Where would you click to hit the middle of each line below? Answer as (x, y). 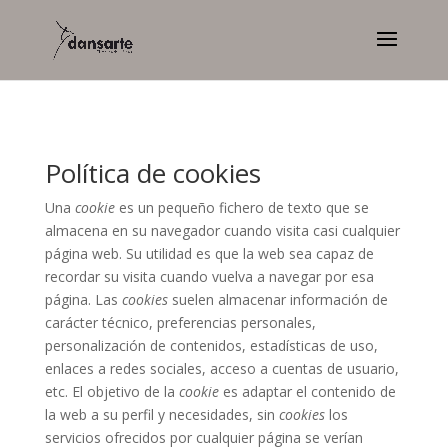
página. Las (83, 299)
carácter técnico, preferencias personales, (180, 322)
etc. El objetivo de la (111, 391)
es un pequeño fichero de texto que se (241, 207)
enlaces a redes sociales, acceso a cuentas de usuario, (221, 368)
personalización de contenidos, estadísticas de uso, (211, 345)
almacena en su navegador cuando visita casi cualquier (222, 230)
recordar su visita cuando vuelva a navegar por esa (209, 276)
